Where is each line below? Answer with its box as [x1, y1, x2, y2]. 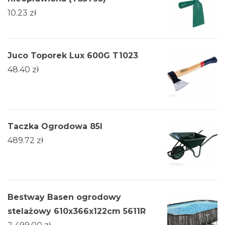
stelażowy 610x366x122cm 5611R [8, 206, 146, 216]
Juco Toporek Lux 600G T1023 [8, 51, 138, 61]
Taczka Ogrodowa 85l [8, 122, 102, 132]
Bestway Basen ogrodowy [8, 192, 121, 202]
